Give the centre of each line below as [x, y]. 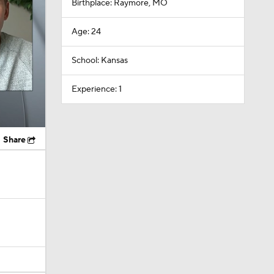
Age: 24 [86, 32]
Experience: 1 [96, 89]
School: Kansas [99, 61]
